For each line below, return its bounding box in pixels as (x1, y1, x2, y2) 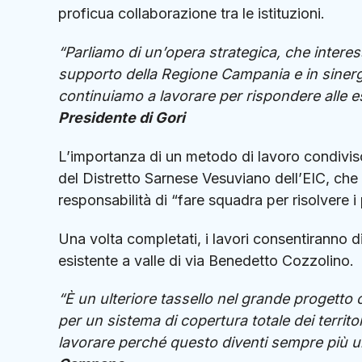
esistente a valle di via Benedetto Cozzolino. (58, 251, 354, 269)
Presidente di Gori (58, 109, 185, 127)
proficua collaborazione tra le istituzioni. (58, 5, 325, 23)
